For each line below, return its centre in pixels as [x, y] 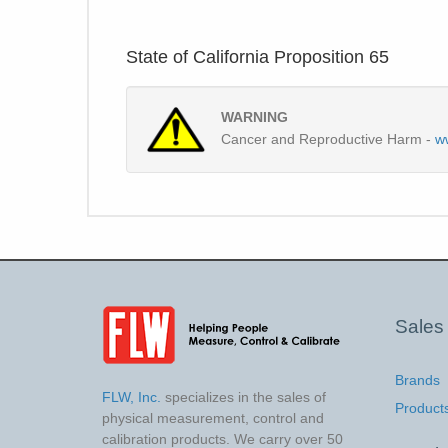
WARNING [255, 116]
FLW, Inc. [131, 396]
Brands [417, 379]
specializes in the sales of [243, 396]
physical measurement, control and [213, 417]
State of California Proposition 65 [257, 56]
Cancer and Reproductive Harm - [328, 138]
